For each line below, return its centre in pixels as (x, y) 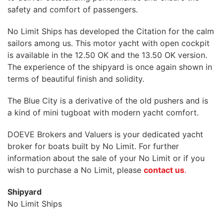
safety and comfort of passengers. (73, 9)
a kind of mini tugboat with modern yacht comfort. (103, 112)
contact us (164, 170)
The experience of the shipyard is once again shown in (110, 67)
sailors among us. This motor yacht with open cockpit (109, 43)
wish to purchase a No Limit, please (76, 170)
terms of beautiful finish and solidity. (76, 79)
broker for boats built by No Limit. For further (93, 146)
